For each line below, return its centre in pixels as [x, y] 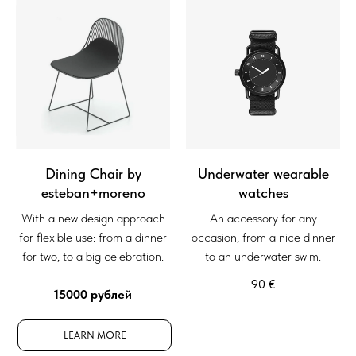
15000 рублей [93, 295]
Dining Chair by [93, 174]
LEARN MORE [95, 335]
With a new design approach [93, 219]
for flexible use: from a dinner [93, 238]
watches [263, 193]
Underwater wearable [263, 174]
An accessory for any [263, 219]
